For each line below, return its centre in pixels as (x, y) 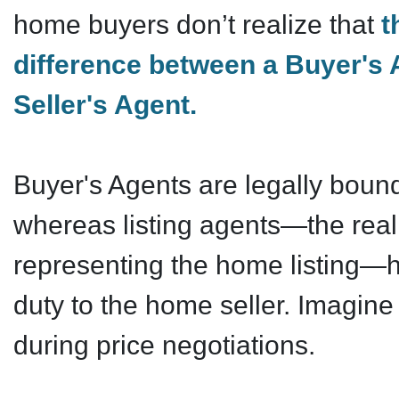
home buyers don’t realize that (197, 24)
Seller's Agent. (105, 105)
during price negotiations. (164, 345)
